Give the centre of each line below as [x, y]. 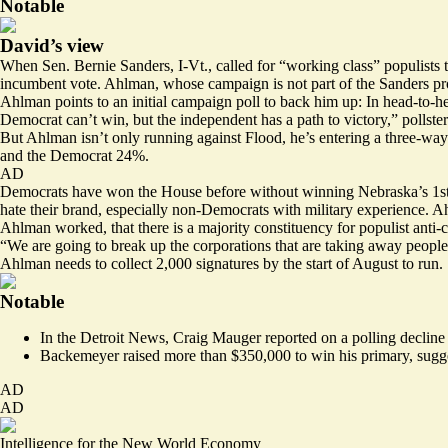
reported [291, 337]
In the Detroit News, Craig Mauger [152, 337]
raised [141, 355]
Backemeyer [81, 355]
